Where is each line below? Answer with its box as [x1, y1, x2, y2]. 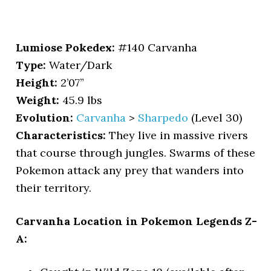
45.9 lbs [59, 93, 103, 107]
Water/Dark [49, 58, 113, 72]
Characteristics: [16, 128, 109, 142]
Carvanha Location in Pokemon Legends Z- [16, 214, 258, 228]
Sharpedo [138, 111, 189, 125]
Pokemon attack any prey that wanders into [16, 163, 244, 177]
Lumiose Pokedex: [16, 41, 116, 54]
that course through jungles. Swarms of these [16, 146, 256, 160]
